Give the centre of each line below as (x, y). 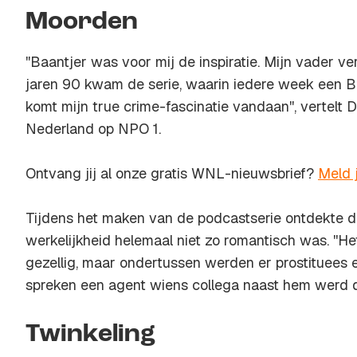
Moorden (82, 22)
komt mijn (59, 106)
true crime (126, 106)
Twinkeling (90, 335)
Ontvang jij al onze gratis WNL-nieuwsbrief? (172, 173)
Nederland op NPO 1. (93, 129)
